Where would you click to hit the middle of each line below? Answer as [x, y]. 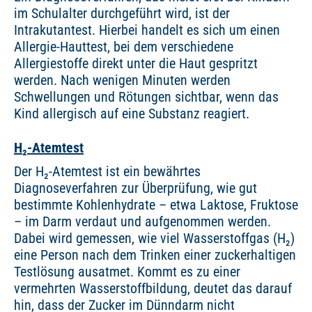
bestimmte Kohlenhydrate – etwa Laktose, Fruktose [156, 205]
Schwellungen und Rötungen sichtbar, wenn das [146, 97]
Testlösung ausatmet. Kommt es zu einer [127, 272]
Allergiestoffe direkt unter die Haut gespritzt [136, 64]
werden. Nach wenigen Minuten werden [122, 80]
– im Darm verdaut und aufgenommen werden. [142, 222]
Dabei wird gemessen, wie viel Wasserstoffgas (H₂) [154, 239]
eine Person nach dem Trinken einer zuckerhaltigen [155, 255]
